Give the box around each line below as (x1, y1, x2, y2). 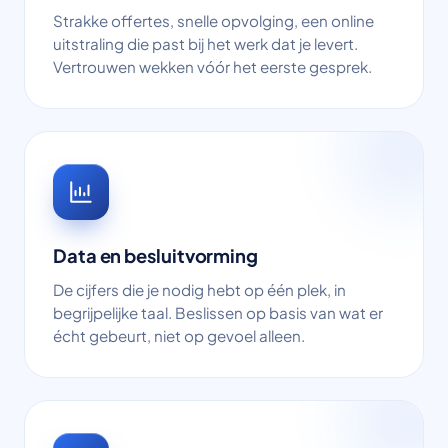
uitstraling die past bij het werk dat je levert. (53, 34, 358, 53)
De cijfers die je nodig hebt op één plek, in (53, 280, 346, 299)
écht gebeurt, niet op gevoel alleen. (53, 326, 305, 345)
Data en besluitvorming (53, 244, 258, 267)
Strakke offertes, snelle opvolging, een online (53, 11, 374, 30)
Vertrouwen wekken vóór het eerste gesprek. (53, 57, 372, 76)
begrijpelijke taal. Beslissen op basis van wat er (53, 303, 383, 322)
